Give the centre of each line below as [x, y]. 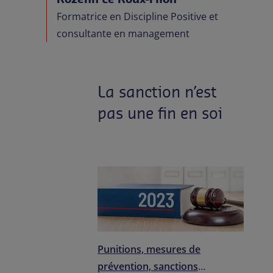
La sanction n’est [157, 91]
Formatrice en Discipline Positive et [137, 16]
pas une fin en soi [160, 113]
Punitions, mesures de [149, 250]
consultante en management [123, 33]
